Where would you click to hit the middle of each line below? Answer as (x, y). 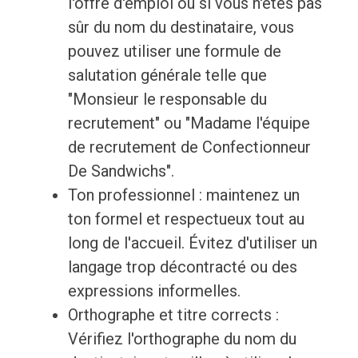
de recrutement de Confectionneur (189, 147)
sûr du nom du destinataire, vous (181, 28)
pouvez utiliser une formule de (174, 52)
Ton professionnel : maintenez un (183, 195)
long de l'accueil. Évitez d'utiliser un (192, 243)
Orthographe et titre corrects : (173, 315)
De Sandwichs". (121, 171)
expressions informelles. (154, 291)
